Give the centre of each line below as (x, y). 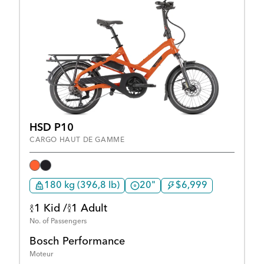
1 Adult (89, 208)
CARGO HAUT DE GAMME (77, 141)
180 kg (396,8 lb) (82, 185)
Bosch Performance (77, 241)
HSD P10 (52, 128)
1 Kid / (51, 208)
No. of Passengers (58, 221)
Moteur (41, 254)
